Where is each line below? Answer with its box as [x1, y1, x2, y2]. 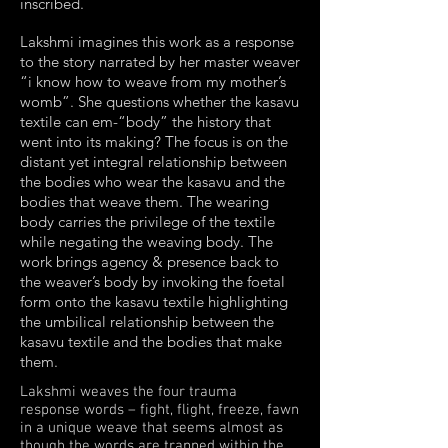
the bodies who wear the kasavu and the [20, 172, 285, 191]
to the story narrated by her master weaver [20, 52, 300, 71]
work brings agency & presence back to [20, 252, 279, 271]
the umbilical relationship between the [20, 312, 274, 331]
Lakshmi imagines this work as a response [20, 32, 294, 51]
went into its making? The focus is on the [20, 132, 288, 151]
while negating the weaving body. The [20, 232, 273, 251]
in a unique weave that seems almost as [20, 419, 283, 437]
